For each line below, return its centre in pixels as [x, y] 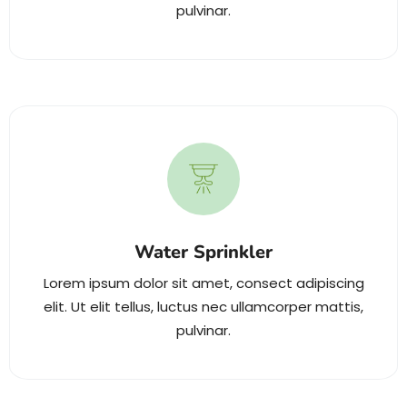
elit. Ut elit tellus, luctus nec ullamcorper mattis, [203, 306]
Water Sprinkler [203, 252]
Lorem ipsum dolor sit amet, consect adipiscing [203, 283]
